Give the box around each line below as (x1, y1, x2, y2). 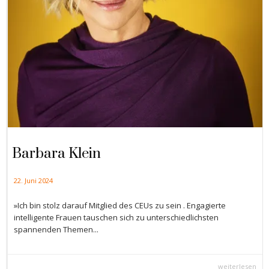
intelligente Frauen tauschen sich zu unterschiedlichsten (14, 212, 219, 223)
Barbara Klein (12, 145, 101, 163)
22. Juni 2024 (14, 176, 53, 185)
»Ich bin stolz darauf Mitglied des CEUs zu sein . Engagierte (14, 200, 226, 211)
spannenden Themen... (14, 224, 98, 235)
